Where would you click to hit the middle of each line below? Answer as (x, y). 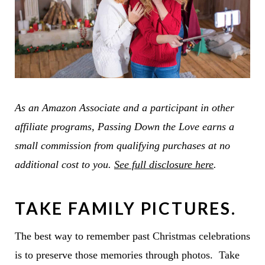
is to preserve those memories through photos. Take (127, 255)
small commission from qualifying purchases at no (122, 145)
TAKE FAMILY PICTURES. (125, 208)
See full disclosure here (164, 164)
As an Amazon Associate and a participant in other (124, 107)
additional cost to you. (64, 164)
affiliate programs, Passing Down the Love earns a (124, 126)
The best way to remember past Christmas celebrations (132, 236)
